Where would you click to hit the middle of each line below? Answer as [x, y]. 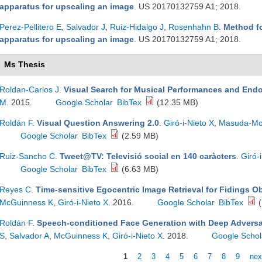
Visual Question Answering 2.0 [98, 123]
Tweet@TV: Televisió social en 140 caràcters [148, 156]
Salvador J [86, 27]
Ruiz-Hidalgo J [137, 27]
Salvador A [29, 236]
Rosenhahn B [194, 27]
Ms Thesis [25, 64]
